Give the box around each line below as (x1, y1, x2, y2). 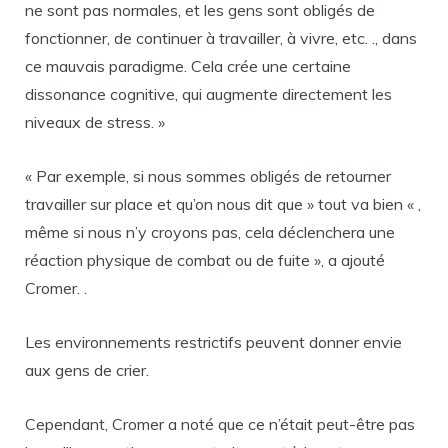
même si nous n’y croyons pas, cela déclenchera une (25, 222, 395, 242)
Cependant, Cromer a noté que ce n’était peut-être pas (25, 414, 415, 434)
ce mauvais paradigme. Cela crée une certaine (25, 56, 351, 76)
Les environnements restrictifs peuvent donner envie (25, 332, 402, 352)
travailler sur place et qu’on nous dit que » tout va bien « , (25, 194, 421, 214)
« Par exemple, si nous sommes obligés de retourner (25, 166, 391, 186)
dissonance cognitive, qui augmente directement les (25, 84, 392, 104)
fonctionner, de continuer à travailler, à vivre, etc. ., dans (25, 28, 417, 48)
